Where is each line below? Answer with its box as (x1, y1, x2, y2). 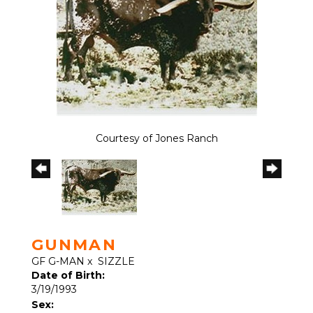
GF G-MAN (31, 255, 85, 268)
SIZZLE (98, 255, 135, 268)
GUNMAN (31, 235, 117, 254)
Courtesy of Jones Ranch (95, 132, 218, 145)
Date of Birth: (31, 269, 105, 282)
